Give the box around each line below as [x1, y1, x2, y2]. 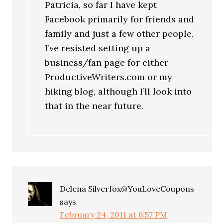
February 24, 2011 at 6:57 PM [60, 210, 168, 220]
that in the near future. [45, 100, 144, 111]
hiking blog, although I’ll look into [45, 85, 192, 97]
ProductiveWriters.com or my [45, 71, 173, 83]
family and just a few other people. [45, 27, 194, 39]
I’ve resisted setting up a [45, 42, 151, 54]
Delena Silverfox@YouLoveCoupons [60, 184, 195, 194]
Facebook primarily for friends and [45, 13, 195, 25]
